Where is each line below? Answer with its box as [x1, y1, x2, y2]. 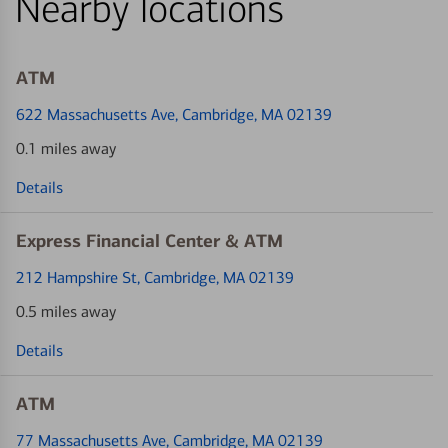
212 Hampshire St [16, 267, 137, 287]
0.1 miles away [16, 138, 116, 158]
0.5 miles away [16, 301, 116, 321]
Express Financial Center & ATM [16, 229, 283, 252]
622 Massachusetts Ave [16, 104, 175, 124]
